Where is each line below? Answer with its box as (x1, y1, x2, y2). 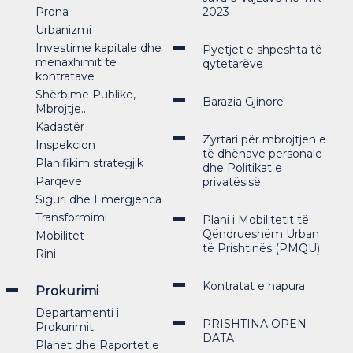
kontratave (35, 69, 95, 84)
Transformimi (35, 210, 107, 225)
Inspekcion (35, 138, 95, 152)
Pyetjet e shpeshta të (202, 43, 322, 57)
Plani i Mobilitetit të (202, 213, 309, 227)
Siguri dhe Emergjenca (35, 192, 162, 206)
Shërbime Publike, (35, 87, 136, 102)
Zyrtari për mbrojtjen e (202, 132, 326, 147)
